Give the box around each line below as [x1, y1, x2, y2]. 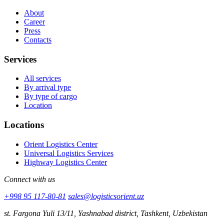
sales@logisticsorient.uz [68, 191, 144, 200]
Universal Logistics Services [24, 148, 113, 157]
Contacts [24, 35, 51, 44]
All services [24, 74, 61, 83]
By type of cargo [24, 92, 77, 101]
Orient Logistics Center [24, 139, 97, 148]
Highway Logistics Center [24, 157, 107, 166]
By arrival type [24, 83, 71, 92]
